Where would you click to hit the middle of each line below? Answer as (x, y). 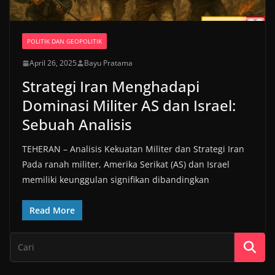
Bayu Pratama (108, 63)
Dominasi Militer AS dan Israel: (129, 106)
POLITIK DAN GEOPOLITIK (64, 41)
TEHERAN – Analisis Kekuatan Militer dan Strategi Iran (133, 149)
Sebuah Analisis (77, 125)
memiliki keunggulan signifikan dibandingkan (116, 180)
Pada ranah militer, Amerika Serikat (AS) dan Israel (126, 165)
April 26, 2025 (53, 63)
